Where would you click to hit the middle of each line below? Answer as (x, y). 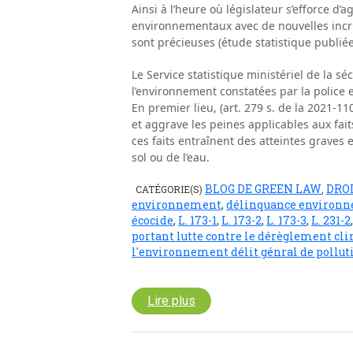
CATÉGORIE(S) (170, 189)
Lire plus (171, 300)
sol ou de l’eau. (171, 157)
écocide (152, 220)
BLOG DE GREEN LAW (263, 188)
